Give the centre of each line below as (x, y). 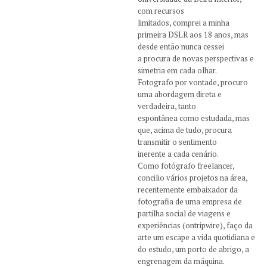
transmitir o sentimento (177, 142)
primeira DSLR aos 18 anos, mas (193, 34)
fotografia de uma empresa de (190, 201)
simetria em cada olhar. (177, 70)
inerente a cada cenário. (178, 153)
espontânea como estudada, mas (193, 118)
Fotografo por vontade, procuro (193, 82)
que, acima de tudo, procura (184, 130)
